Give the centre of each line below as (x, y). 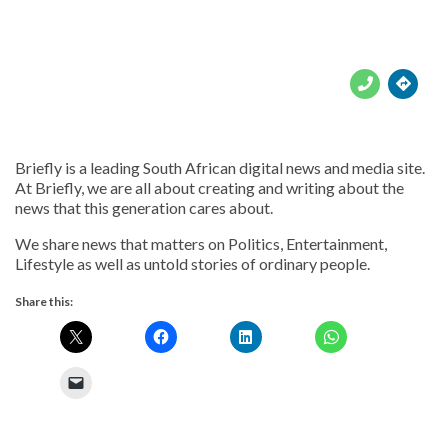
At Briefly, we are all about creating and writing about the (209, 187)
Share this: (44, 301)
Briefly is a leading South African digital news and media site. (220, 167)
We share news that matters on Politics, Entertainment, (201, 243)
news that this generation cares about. (144, 207)
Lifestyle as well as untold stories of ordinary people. (192, 263)
